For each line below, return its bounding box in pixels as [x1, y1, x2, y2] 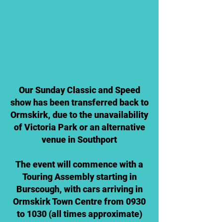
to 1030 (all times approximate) [16, 209, 142, 219]
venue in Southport [42, 134, 117, 145]
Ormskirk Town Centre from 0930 [13, 196, 146, 207]
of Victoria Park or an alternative [13, 122, 145, 132]
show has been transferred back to [10, 97, 149, 108]
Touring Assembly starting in [22, 171, 137, 182]
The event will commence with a [15, 159, 143, 169]
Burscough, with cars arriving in [16, 184, 143, 194]
